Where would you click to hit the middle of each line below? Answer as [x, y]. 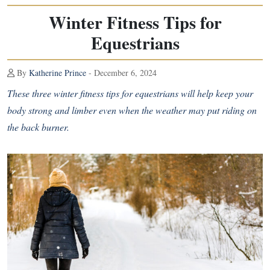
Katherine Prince [58, 73]
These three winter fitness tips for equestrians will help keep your [130, 93]
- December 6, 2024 [121, 73]
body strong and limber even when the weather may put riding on [132, 110]
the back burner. [38, 127]
